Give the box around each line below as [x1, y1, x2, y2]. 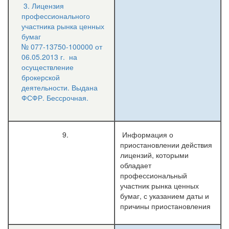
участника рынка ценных [21, 21, 104, 31]
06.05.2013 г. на [21, 52, 77, 62]
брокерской [21, 72, 60, 82]
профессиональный [120, 170, 187, 180]
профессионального [21, 11, 90, 21]
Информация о [120, 129, 173, 140]
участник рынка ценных [120, 180, 199, 191]
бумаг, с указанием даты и [120, 191, 209, 201]
